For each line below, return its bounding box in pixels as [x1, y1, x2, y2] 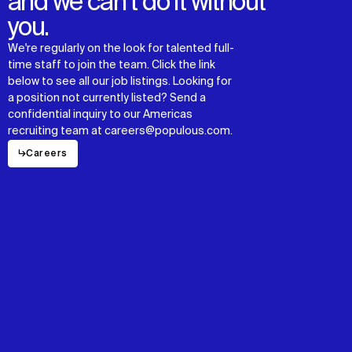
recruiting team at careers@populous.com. [8, 126, 233, 137]
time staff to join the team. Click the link [8, 60, 215, 71]
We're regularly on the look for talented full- [8, 43, 234, 55]
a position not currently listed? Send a [8, 93, 206, 104]
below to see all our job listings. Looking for [8, 76, 232, 88]
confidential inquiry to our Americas [8, 109, 192, 121]
